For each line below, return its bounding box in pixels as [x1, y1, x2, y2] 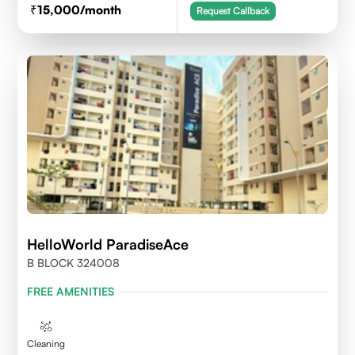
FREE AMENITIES [27, 284, 115, 298]
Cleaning [27, 338, 66, 349]
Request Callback [197, 5, 270, 17]
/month [80, 2, 122, 17]
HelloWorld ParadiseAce [27, 235, 189, 253]
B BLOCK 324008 [27, 256, 120, 269]
